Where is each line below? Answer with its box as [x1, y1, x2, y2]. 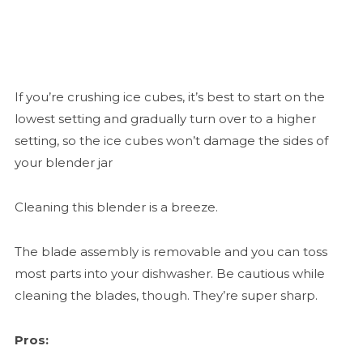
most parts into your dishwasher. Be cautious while [14, 266, 325, 282]
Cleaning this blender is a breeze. [14, 199, 221, 216]
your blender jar [14, 155, 116, 171]
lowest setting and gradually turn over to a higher [14, 111, 316, 127]
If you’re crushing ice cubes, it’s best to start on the [14, 89, 325, 105]
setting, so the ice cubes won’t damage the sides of [14, 133, 328, 149]
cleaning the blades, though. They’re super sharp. [14, 288, 321, 304]
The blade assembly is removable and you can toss [14, 244, 327, 260]
